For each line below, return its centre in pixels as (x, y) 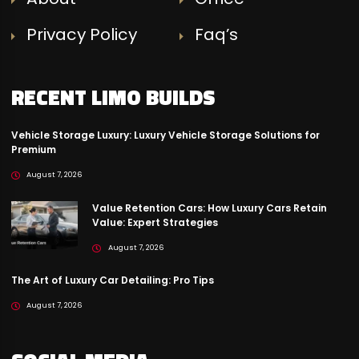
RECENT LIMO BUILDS (113, 97)
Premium (33, 150)
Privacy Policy (82, 35)
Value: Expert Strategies (155, 222)
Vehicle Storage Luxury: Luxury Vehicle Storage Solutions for (165, 135)
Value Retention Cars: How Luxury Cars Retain (210, 208)
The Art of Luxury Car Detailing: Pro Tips (112, 280)
